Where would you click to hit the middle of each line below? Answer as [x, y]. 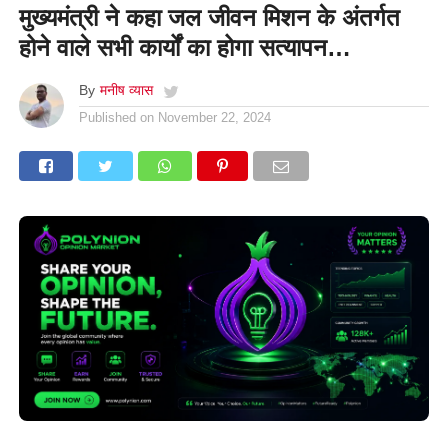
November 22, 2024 [214, 117]
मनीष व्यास [126, 89]
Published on [116, 117]
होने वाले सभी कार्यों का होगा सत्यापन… [184, 47]
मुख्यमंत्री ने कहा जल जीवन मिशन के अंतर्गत [209, 17]
